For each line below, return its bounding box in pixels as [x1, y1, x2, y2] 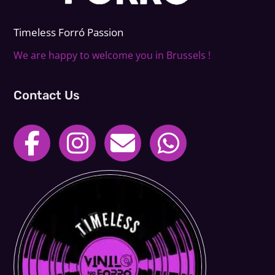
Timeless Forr [14, 25, 79, 40]
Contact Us [14, 88, 80, 103]
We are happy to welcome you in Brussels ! [14, 48, 211, 63]
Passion [87, 25, 124, 40]
